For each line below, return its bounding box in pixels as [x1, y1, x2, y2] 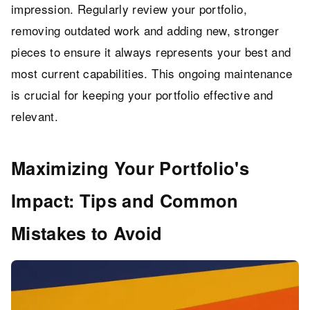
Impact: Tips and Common [11, 187, 239, 213]
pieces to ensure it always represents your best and [11, 42, 291, 60]
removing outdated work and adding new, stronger [11, 21, 279, 39]
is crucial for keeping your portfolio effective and [11, 85, 273, 103]
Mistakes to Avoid [11, 219, 163, 246]
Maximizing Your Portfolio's [11, 154, 250, 181]
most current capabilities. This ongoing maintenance [11, 64, 293, 82]
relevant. [11, 107, 59, 125]
